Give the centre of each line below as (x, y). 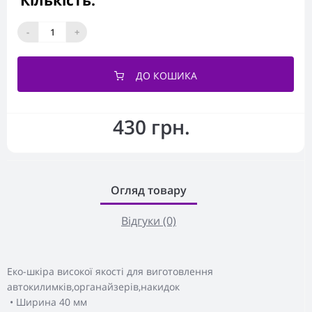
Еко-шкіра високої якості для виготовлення (110, 271)
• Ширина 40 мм (47, 302)
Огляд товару (149, 190)
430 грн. (151, 127)
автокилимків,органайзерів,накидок (93, 287)
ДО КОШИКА (166, 76)
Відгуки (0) (149, 221)
